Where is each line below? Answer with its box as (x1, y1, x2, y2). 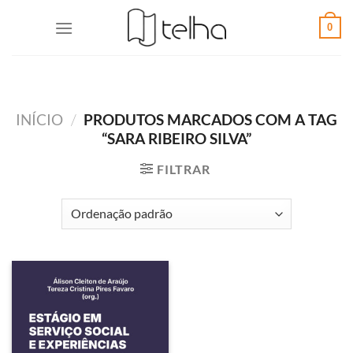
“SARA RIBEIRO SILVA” (102, 129, 251, 147)
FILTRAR (157, 162, 210, 176)
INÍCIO (15, 110, 63, 128)
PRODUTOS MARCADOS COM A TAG (80, 110, 338, 128)
